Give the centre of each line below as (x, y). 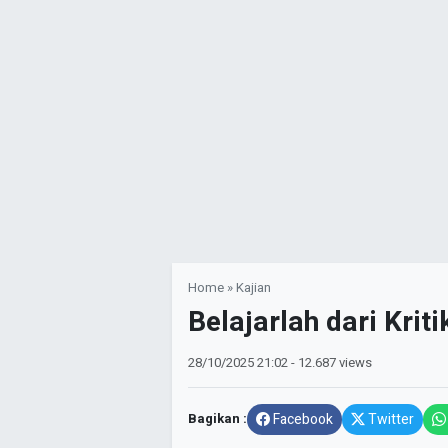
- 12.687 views (331, 362)
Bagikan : (217, 419)
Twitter (391, 420)
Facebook (303, 420)
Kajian (253, 288)
